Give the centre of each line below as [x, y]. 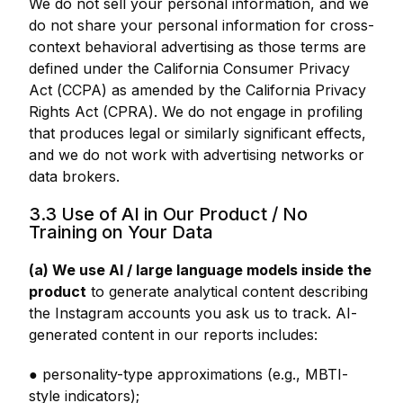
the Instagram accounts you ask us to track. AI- [193, 313]
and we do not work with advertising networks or [197, 155]
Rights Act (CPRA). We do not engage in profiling [196, 112]
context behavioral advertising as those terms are [197, 47]
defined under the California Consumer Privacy [189, 68]
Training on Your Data [121, 232]
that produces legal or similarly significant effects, [197, 133]
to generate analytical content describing [227, 291]
